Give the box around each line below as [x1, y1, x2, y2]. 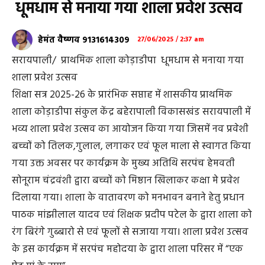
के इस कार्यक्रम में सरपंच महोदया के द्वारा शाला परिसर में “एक [12, 241, 243, 258]
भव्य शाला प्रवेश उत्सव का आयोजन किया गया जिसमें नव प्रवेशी [12, 121, 248, 138]
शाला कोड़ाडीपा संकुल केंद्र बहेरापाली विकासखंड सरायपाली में [12, 104, 251, 121]
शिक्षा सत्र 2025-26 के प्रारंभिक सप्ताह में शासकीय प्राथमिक [12, 87, 232, 104]
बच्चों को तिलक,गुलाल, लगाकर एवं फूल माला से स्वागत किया [12, 138, 251, 155]
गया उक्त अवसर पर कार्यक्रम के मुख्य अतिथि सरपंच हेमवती [12, 156, 235, 172]
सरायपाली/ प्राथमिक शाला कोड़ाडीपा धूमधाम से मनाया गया [12, 53, 244, 69]
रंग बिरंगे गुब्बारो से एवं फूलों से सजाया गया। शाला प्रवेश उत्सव [12, 224, 248, 241]
